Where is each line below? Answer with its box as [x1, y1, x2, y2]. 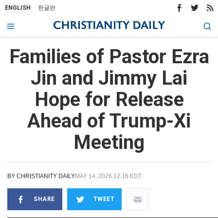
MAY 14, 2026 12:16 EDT [75, 173, 142, 180]
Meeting [73, 131, 145, 154]
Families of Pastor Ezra [9, 45, 209, 68]
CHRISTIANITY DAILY [17, 173, 75, 180]
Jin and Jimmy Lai [31, 67, 187, 90]
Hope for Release [34, 88, 184, 111]
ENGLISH [5, 4, 31, 11]
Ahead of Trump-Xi [27, 109, 191, 132]
